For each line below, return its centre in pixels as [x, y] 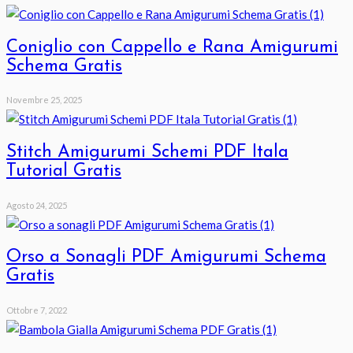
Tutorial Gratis [64, 172]
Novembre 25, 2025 [44, 100]
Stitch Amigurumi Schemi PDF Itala [147, 153]
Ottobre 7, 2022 [37, 310]
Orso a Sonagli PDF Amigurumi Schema [166, 258]
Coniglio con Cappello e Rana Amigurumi [172, 47]
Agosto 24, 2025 [37, 205]
